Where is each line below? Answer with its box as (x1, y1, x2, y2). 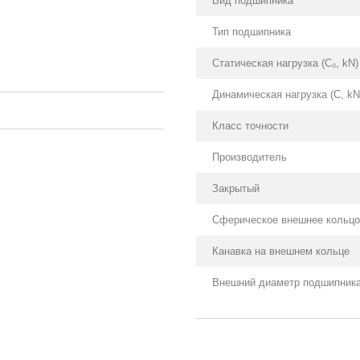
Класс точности (212, 120, 288, 132)
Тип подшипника (212, 26, 291, 38)
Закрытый (212, 182, 260, 194)
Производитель (212, 151, 287, 163)
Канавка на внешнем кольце (212, 245, 350, 257)
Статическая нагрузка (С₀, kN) (212, 57, 358, 69)
